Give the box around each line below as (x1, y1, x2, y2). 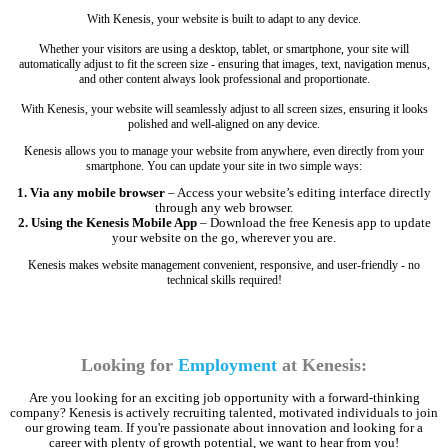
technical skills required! (166, 273, 282, 288)
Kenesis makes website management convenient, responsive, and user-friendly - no (28, 258, 420, 273)
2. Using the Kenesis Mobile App (17, 216, 197, 231)
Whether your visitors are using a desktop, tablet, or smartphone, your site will (39, 42, 409, 57)
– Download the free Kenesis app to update (196, 216, 431, 231)
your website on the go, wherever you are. (112, 231, 336, 246)
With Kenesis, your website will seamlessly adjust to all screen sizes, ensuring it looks (20, 102, 428, 117)
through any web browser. (155, 201, 293, 216)
